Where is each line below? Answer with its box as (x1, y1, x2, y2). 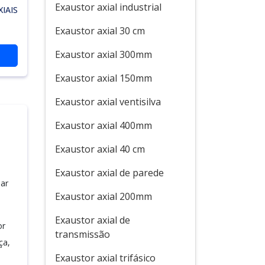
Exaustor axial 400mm (55, 119, 152, 132)
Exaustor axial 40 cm (55, 143, 145, 156)
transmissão (55, 228, 110, 241)
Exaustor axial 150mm (55, 72, 152, 85)
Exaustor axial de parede (55, 166, 164, 179)
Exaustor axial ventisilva (55, 95, 161, 108)
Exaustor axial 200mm (55, 190, 152, 203)
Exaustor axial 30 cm (55, 24, 145, 37)
